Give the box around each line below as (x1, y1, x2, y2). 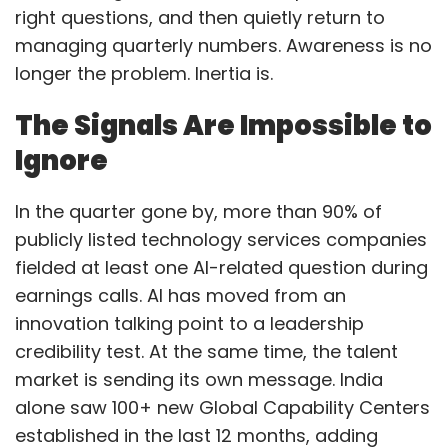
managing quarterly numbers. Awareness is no (15, 32, 432, 58)
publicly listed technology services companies (15, 226, 427, 252)
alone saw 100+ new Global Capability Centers (15, 394, 430, 420)
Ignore (15, 141, 108, 179)
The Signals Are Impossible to (15, 106, 432, 144)
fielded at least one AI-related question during (15, 254, 428, 280)
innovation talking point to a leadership (15, 310, 364, 336)
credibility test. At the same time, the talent (15, 338, 398, 364)
